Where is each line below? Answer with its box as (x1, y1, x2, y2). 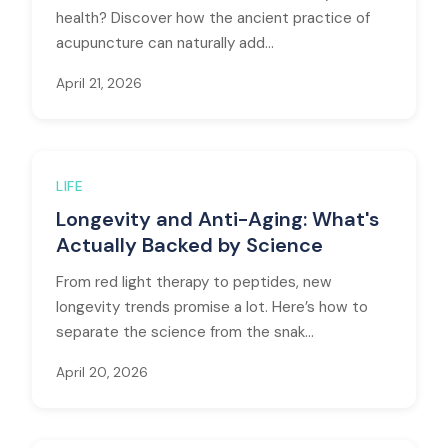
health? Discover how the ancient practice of (56, 8, 370, 28)
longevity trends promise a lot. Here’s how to (56, 297, 368, 317)
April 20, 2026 (56, 364, 148, 381)
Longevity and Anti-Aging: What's (56, 206, 379, 232)
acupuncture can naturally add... (56, 33, 274, 53)
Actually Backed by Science (56, 232, 323, 258)
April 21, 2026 (56, 75, 142, 92)
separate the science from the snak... (56, 322, 314, 342)
